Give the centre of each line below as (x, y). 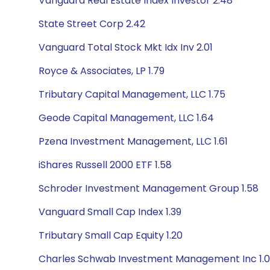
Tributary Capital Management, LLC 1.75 (132, 94)
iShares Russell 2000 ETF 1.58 (105, 165)
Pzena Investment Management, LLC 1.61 (133, 141)
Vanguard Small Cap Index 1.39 (110, 212)
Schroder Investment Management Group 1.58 (149, 188)
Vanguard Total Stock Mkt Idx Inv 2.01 (126, 47)
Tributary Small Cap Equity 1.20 (111, 235)
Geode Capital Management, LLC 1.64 (126, 118)
